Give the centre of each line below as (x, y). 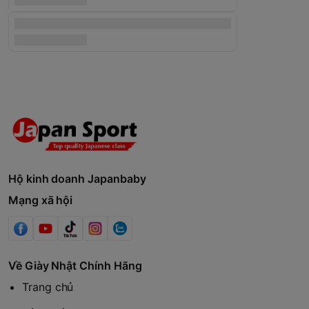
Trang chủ (48, 287)
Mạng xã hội (41, 200)
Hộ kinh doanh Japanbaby (77, 179)
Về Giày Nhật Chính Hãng (75, 266)
